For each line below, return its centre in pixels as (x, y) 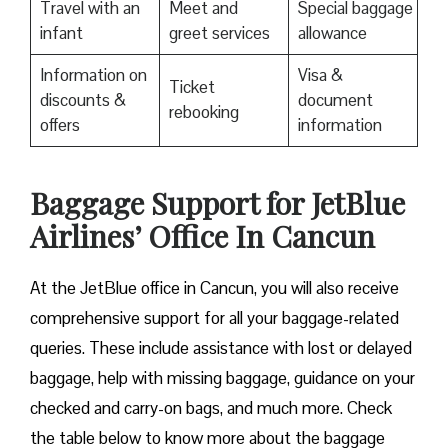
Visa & (320, 75)
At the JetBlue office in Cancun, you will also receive (214, 288)
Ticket (191, 87)
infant (61, 33)
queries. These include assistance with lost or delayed (221, 348)
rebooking (203, 112)
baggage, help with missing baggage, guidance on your (222, 378)
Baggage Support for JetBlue (217, 203)
